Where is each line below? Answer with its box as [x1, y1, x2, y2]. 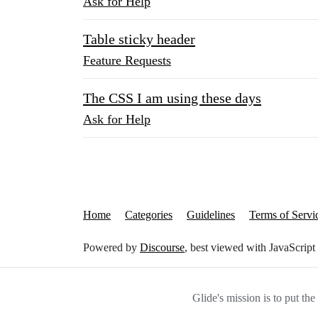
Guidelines [187, 209, 235, 221]
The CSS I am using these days [83, 90, 261, 106]
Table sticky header [83, 31, 195, 47]
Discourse [140, 241, 185, 253]
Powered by [83, 241, 140, 253]
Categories [125, 209, 172, 221]
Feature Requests [83, 53, 171, 67]
